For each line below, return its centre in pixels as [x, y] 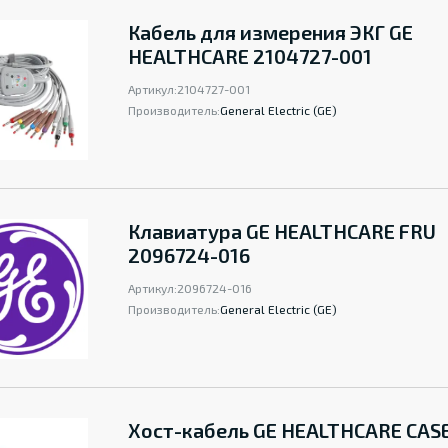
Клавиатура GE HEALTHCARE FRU [282, 231]
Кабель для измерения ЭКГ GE [270, 32]
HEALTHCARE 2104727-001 [250, 56]
